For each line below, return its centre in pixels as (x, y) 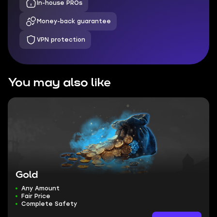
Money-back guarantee (74, 21)
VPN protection (61, 40)
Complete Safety (49, 204)
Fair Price (36, 196)
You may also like (59, 83)
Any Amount (40, 188)
